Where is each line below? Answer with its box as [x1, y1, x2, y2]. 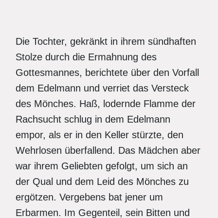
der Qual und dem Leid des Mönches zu [16, 176, 189, 187]
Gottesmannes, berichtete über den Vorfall [16, 67, 199, 78]
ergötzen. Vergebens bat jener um [16, 192, 163, 202]
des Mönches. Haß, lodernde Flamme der [16, 98, 196, 109]
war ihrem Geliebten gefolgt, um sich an [16, 161, 188, 171]
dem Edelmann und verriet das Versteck [16, 83, 189, 93]
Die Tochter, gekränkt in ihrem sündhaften [16, 36, 196, 47]
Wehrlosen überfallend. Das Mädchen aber [16, 145, 200, 156]
